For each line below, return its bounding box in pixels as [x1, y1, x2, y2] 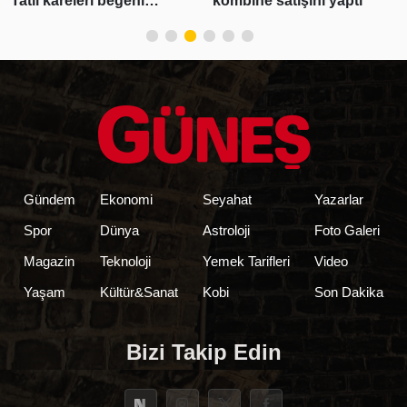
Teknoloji [99, 253, 151, 269]
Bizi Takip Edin [125, 339, 282, 364]
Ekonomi [99, 191, 153, 207]
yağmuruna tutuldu [11, 10, 143, 26]
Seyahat [203, 191, 253, 207]
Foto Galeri [314, 222, 381, 238]
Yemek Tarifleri [203, 253, 291, 269]
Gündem [23, 191, 75, 207]
